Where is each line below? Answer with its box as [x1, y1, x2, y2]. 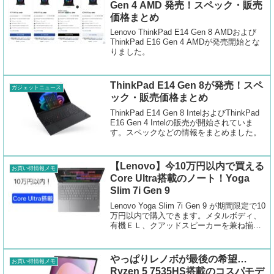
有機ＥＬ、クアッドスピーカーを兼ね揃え [110, 220, 262, 230]
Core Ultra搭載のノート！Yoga [110, 173, 250, 184]
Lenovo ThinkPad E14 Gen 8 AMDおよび [110, 27, 257, 37]
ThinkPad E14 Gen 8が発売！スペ [110, 80, 264, 91]
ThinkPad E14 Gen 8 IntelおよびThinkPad [110, 108, 260, 117]
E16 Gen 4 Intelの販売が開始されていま [110, 117, 254, 127]
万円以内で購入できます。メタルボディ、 [110, 210, 262, 220]
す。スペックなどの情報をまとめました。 [110, 127, 262, 137]
